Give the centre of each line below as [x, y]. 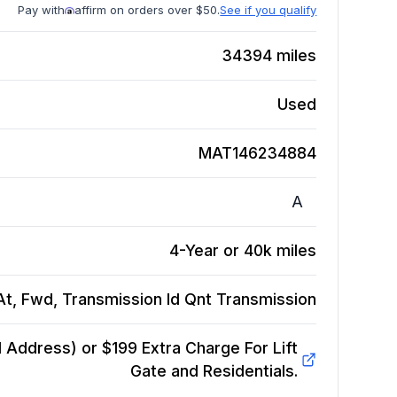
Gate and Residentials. [214, 371]
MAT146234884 [258, 153]
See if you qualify [269, 10]
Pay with [42, 10]
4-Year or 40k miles [243, 251]
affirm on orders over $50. [148, 10]
